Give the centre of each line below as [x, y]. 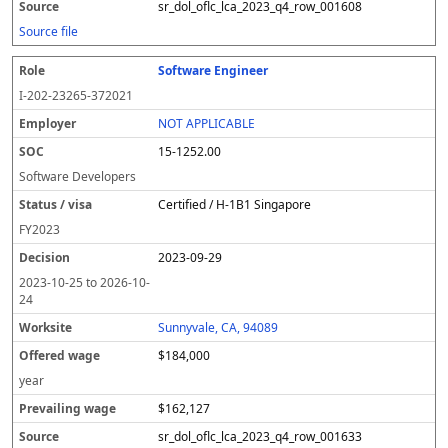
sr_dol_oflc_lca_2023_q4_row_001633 [260, 436]
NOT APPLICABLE [207, 123]
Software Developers [77, 176]
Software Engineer [213, 70]
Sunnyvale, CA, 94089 [218, 327]
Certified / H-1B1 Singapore [235, 204]
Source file [48, 31]
